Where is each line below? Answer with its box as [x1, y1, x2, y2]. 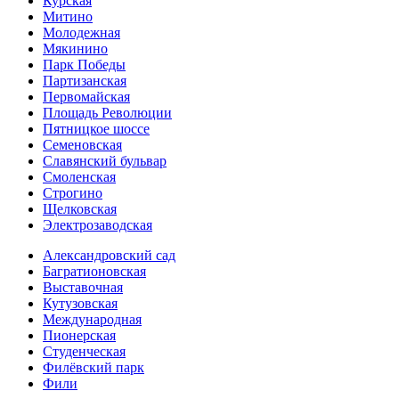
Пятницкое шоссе [43, 121, 150, 136]
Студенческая [43, 344, 126, 359]
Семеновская [43, 137, 122, 152]
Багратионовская [43, 264, 146, 279]
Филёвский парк [43, 360, 144, 375]
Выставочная [43, 280, 123, 295]
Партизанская [43, 73, 126, 88]
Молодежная [43, 25, 120, 40]
